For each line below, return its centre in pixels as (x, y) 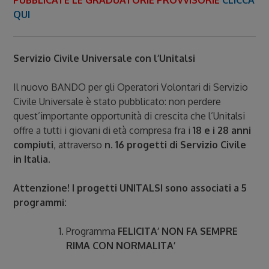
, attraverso (79, 145)
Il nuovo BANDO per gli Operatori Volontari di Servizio (131, 87)
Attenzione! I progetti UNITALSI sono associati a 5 (130, 188)
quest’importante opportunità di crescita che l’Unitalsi (129, 116)
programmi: (40, 202)
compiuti (34, 145)
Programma (92, 231)
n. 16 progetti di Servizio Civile (176, 145)
